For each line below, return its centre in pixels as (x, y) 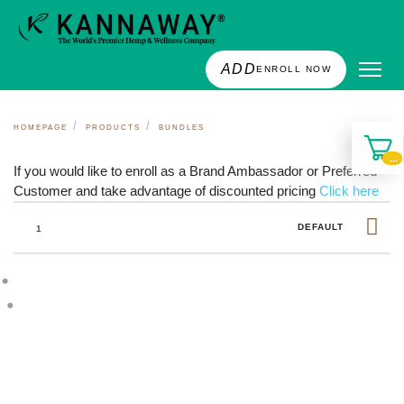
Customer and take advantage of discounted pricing (166, 191)
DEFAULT (321, 227)
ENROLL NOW (294, 69)
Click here (349, 191)
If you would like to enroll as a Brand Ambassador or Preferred (195, 171)
